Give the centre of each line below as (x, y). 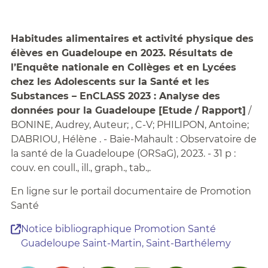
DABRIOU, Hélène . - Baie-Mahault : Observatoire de (133, 139)
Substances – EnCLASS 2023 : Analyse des (115, 96)
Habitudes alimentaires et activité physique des (132, 38)
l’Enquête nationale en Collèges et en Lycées (123, 67)
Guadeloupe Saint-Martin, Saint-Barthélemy (126, 243)
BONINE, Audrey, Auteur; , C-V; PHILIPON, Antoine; (130, 124)
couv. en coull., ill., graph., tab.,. (80, 167)
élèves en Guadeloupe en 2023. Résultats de (121, 53)
